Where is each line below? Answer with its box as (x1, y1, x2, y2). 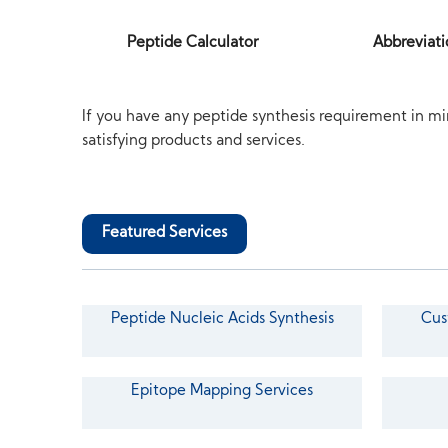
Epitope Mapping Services (131, 384, 314, 399)
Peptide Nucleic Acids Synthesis (110, 312, 334, 327)
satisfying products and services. (82, 134, 306, 149)
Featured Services (102, 226, 228, 241)
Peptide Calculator (126, 36, 258, 51)
